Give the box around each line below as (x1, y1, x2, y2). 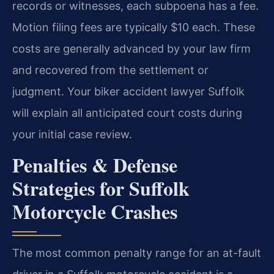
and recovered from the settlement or (12, 63, 209, 76)
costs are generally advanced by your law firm (12, 42, 251, 55)
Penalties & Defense (12, 150, 177, 180)
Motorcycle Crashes (12, 197, 177, 226)
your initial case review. (12, 127, 132, 141)
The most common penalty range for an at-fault (12, 246, 261, 260)
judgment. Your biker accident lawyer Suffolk (12, 84, 245, 98)
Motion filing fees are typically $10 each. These (12, 20, 255, 34)
